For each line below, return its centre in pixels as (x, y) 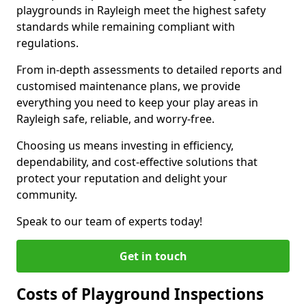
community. (47, 195)
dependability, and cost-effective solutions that (137, 162)
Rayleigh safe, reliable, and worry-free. (115, 119)
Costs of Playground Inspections (140, 294)
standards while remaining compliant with (126, 27)
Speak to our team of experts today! (109, 221)
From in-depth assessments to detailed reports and (149, 70)
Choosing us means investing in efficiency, (125, 145)
